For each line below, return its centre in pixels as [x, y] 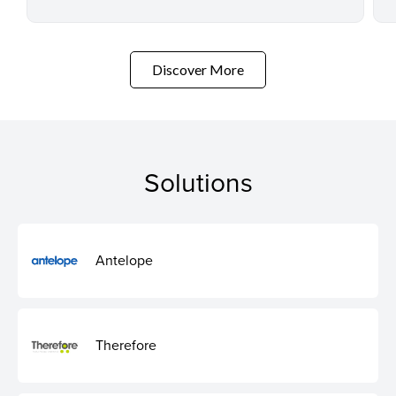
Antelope [124, 260]
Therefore [126, 345]
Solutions [198, 182]
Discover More [198, 70]
